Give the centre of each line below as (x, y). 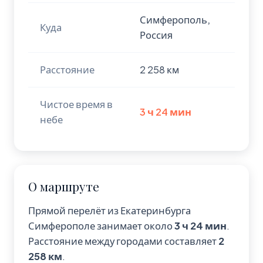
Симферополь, (175, 20)
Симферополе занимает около (101, 226)
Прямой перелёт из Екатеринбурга (109, 210)
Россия (156, 35)
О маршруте (64, 186)
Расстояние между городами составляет (123, 241)
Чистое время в (76, 104)
